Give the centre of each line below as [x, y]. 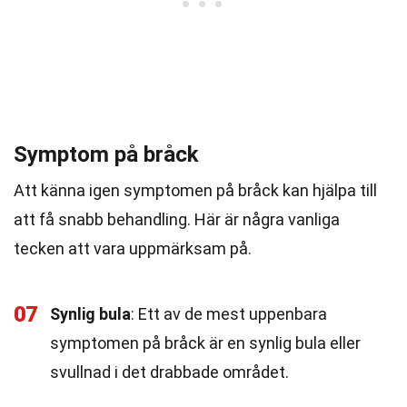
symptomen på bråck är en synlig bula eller [205, 343]
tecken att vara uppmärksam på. [133, 248]
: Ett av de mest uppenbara [229, 314]
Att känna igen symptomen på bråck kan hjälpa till [195, 190]
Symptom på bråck [106, 154]
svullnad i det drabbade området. [169, 372]
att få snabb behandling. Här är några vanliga [177, 219]
